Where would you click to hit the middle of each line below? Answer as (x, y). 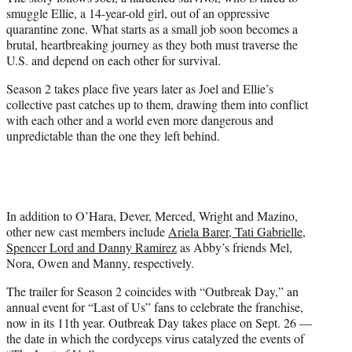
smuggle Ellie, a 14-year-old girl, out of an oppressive (138, 13)
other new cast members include (87, 231)
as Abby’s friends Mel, (235, 247)
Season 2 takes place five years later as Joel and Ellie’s (140, 88)
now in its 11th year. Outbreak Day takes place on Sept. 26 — (159, 322)
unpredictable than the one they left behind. (113, 135)
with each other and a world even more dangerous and (140, 119)
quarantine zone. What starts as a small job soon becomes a (152, 28)
